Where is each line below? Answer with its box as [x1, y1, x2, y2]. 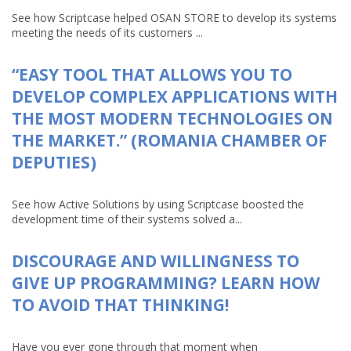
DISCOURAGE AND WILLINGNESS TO [12, 250, 299, 272]
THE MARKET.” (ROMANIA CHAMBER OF [12, 129, 327, 151]
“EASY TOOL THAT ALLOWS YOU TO [12, 63, 292, 85]
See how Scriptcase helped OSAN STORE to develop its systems [12, 10, 337, 25]
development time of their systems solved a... [12, 212, 242, 226]
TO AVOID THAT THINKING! [12, 294, 229, 316]
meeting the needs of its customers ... [12, 25, 203, 40]
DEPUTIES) [12, 151, 96, 173]
